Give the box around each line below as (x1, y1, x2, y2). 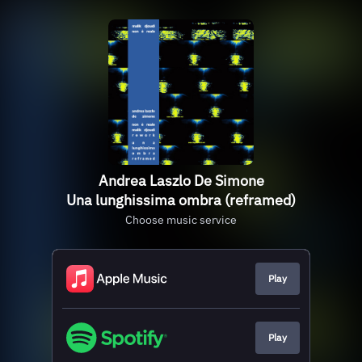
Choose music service (125, 213, 237, 227)
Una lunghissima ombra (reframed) (66, 191, 296, 209)
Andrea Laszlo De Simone (98, 171, 264, 190)
